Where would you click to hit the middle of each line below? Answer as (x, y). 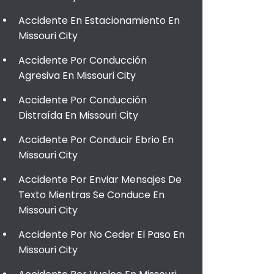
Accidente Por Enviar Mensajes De (100, 180)
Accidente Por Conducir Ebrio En (96, 140)
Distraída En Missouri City (78, 115)
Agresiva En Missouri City (77, 76)
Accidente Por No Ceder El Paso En (102, 235)
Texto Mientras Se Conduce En (91, 195)
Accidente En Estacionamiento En (99, 20)
